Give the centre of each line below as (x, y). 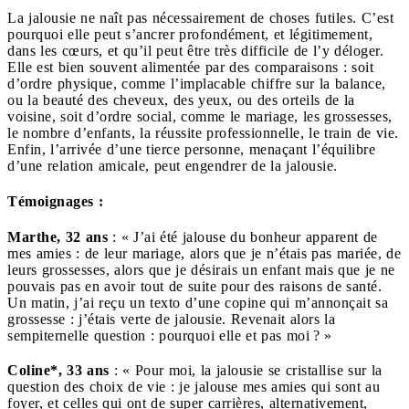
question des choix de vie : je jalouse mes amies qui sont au (194, 387)
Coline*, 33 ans (58, 371)
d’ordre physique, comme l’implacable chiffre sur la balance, (197, 83)
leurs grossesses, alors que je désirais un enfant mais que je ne (201, 270)
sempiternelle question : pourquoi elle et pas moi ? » (170, 336)
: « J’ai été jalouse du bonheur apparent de (243, 237)
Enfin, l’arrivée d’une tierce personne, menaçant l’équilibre (191, 149)
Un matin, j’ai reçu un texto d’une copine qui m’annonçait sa (198, 303)
